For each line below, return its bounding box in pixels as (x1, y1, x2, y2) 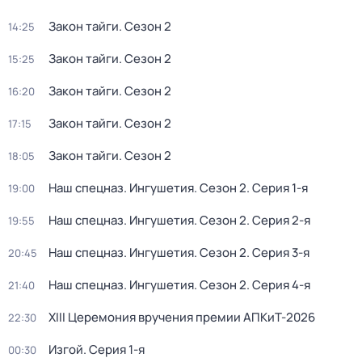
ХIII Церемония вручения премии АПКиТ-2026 (48, 309, 315, 326)
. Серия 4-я (246, 276, 310, 293)
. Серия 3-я (246, 244, 309, 261)
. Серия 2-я (246, 212, 310, 229)
